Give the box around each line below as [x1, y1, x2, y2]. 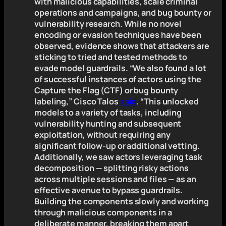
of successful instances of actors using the [34, 74, 201, 85]
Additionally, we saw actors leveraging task [34, 151, 202, 163]
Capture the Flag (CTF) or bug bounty [34, 85, 179, 96]
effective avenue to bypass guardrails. [34, 185, 183, 196]
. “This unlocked [136, 96, 199, 107]
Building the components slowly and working [34, 196, 209, 207]
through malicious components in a [34, 207, 172, 218]
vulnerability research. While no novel [34, 18, 182, 30]
